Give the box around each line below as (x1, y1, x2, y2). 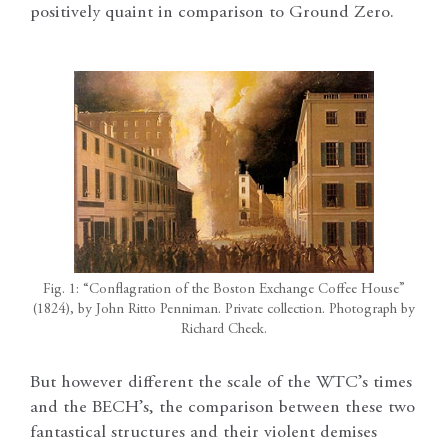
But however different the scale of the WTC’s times (30, 373, 412, 392)
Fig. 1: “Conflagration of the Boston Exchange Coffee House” (43, 283, 405, 298)
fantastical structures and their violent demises (30, 423, 377, 442)
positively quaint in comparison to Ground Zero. (30, 3, 394, 22)
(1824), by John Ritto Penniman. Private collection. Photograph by (33, 303, 415, 318)
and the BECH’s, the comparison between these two (30, 398, 415, 417)
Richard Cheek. (181, 323, 267, 338)
